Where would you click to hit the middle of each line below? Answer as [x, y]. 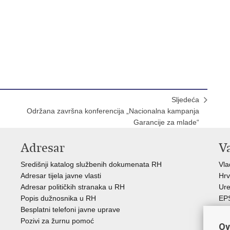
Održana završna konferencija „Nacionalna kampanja [113, 111]
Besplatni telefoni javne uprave [70, 209]
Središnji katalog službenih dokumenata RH [91, 164]
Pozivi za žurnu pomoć [57, 221]
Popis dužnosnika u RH [58, 198]
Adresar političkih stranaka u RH [73, 187]
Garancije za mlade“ [166, 122]
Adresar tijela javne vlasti [61, 175]
